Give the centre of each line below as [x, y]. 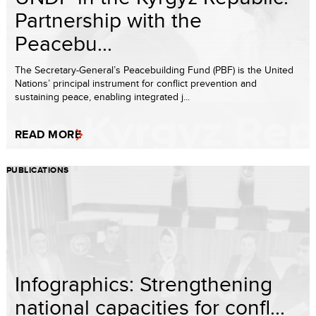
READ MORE [48, 134]
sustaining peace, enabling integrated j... [102, 97]
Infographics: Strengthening [144, 284]
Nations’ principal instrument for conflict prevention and [136, 83]
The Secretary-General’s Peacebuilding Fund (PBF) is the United [154, 70]
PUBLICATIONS [38, 170]
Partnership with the [108, 20]
